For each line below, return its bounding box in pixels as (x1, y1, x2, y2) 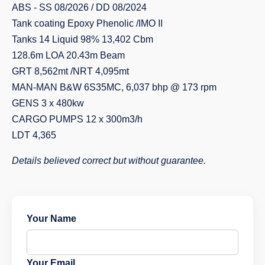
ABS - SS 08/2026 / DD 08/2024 (12, 2, 147, 13)
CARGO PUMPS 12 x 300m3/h (12, 114, 143, 125)
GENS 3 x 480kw (12, 98, 84, 109)
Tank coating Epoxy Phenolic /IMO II (12, 18, 163, 29)
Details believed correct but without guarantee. (12, 156, 206, 166)
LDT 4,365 (12, 130, 56, 141)
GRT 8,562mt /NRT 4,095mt (12, 66, 129, 77)
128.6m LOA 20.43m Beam (12, 50, 125, 61)
